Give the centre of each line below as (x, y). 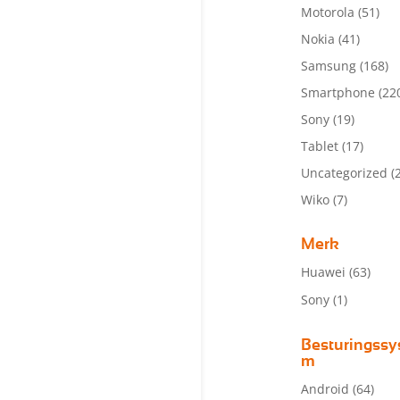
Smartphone (337, 92)
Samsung (328, 66)
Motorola (327, 12)
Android (325, 389)
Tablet (319, 146)
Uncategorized (344, 173)
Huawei (323, 272)
